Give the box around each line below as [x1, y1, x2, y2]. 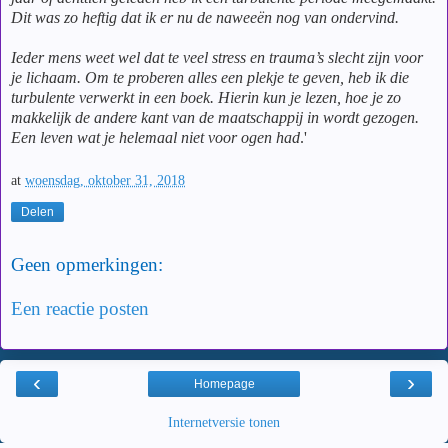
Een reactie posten [11, 297, 149, 319]
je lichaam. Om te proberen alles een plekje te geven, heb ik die [11, 68, 409, 86]
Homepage [193, 377, 255, 392]
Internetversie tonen [168, 414, 280, 431]
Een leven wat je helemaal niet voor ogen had [11, 128, 300, 146]
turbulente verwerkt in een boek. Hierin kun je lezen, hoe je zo [11, 88, 401, 106]
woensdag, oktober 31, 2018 [25, 172, 185, 189]
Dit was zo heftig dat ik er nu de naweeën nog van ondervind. [11, 8, 399, 26]
